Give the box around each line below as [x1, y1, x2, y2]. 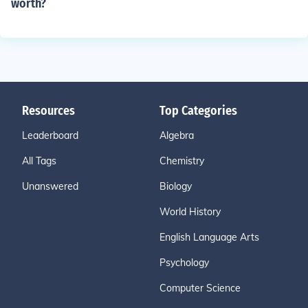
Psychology [159, 256, 209, 269]
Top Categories [159, 103, 237, 118]
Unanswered [22, 180, 78, 192]
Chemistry [159, 155, 204, 167]
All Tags [22, 155, 56, 167]
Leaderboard [22, 129, 78, 142]
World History [159, 206, 221, 218]
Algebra [159, 129, 194, 142]
